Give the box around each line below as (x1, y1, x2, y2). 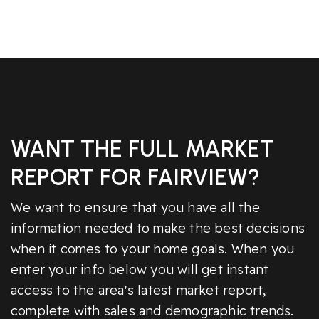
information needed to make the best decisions (11, 220, 305, 237)
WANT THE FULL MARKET (11, 135, 274, 163)
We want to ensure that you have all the (11, 199, 260, 216)
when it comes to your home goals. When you (11, 241, 295, 258)
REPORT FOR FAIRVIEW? (11, 164, 260, 192)
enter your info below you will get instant (11, 261, 269, 278)
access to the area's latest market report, (11, 282, 266, 299)
